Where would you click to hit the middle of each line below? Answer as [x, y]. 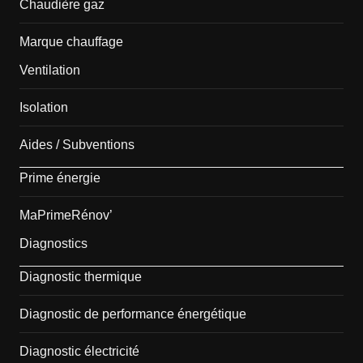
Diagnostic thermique [80, 277]
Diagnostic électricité [79, 352]
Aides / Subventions [77, 145]
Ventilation [49, 70]
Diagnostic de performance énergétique [132, 314]
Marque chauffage [71, 42]
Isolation [43, 108]
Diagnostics [53, 244]
